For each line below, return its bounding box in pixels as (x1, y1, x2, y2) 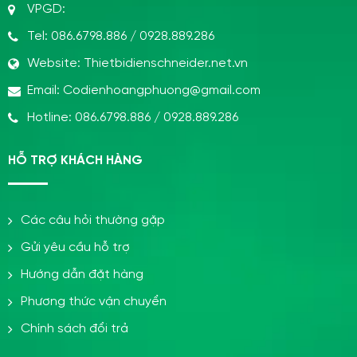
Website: (27, 56, 84, 70)
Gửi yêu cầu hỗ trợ (21, 240, 130, 254)
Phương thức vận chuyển (21, 294, 167, 308)
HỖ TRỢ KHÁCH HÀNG (8, 153, 143, 167)
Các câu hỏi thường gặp (21, 213, 165, 227)
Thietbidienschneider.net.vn (84, 56, 248, 70)
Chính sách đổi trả (21, 321, 128, 335)
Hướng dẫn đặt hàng (21, 267, 143, 281)
